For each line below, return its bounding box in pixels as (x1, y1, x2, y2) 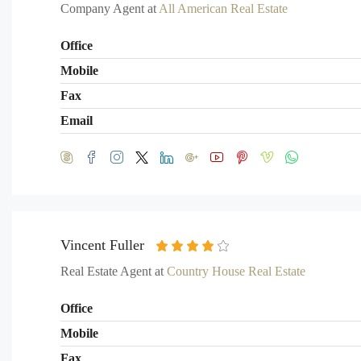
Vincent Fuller (60, 237, 144, 253)
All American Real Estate (159, 2, 288, 15)
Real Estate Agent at (60, 264, 167, 278)
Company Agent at (60, 2, 159, 15)
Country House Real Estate (167, 264, 305, 278)
